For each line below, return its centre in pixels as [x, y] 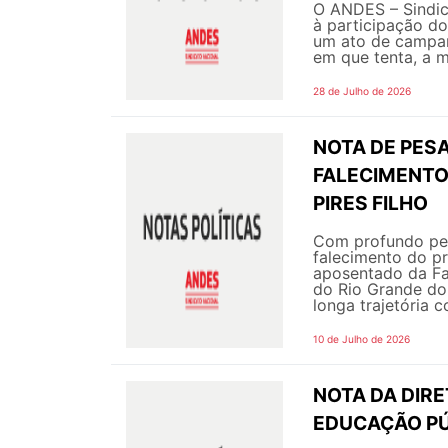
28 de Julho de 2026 [362, 90]
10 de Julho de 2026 [361, 338]
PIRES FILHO [370, 202]
